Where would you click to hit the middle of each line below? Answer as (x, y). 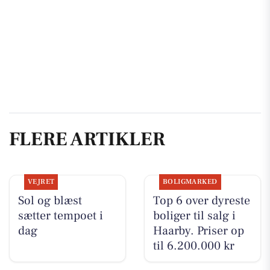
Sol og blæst (50, 200)
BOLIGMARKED (190, 181)
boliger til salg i (194, 215)
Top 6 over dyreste (201, 200)
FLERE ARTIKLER (87, 139)
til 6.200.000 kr (193, 246)
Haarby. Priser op (198, 231)
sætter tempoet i (60, 215)
